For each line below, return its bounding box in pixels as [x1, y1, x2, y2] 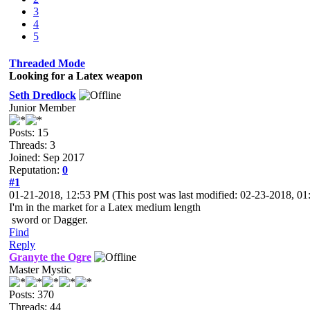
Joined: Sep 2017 [9, 152, 84, 163]
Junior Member [9, 102, 75, 113]
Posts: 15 [9, 127, 48, 138]
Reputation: [9, 164, 62, 176]
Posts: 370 [9, 289, 54, 300]
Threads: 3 [9, 139, 55, 151]
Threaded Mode [9, 57, 85, 69]
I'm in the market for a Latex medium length [9, 201, 201, 213]
